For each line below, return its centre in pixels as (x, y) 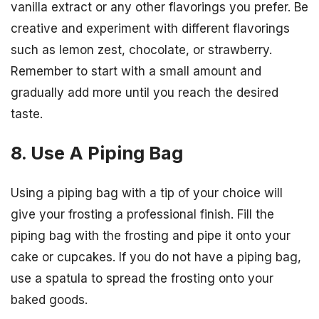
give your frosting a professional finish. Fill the (142, 214)
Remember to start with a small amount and (136, 72)
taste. (27, 114)
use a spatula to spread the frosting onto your (142, 278)
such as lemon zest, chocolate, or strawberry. (141, 50)
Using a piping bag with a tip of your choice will (147, 193)
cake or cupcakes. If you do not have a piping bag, (156, 257)
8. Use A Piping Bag (97, 153)
